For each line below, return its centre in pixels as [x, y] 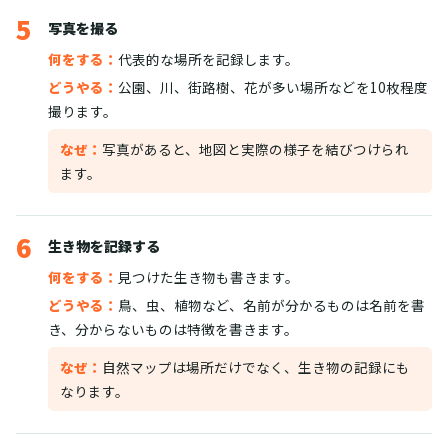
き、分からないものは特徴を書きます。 [173, 329]
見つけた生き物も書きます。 [208, 277]
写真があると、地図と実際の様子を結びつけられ [255, 149]
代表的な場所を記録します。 [208, 59]
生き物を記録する [104, 246]
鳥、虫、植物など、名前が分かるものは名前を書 [271, 305]
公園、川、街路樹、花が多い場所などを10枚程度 [273, 87]
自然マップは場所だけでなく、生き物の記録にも [256, 367]
